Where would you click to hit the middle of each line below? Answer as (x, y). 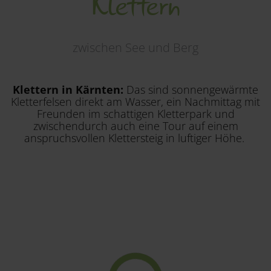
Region (55, 21)
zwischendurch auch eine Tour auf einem (135, 126)
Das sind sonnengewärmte (192, 90)
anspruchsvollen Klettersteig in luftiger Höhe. (135, 138)
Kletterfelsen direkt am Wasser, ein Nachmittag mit (135, 102)
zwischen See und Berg (135, 48)
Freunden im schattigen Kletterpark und (135, 114)
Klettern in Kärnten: (70, 90)
